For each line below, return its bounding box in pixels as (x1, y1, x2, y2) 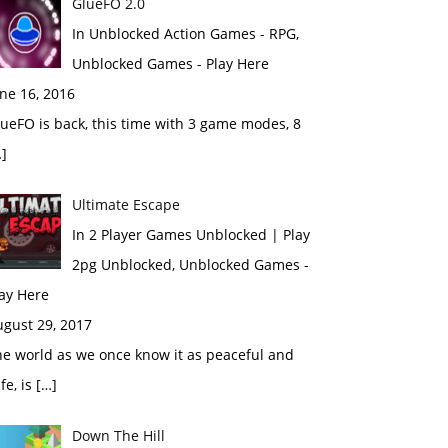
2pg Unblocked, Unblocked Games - (71, 255, 309, 274)
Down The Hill (71, 426, 165, 445)
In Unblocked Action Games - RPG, (71, 24, 299, 43)
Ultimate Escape (71, 195, 180, 214)
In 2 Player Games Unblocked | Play (71, 225, 310, 244)
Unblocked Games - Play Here (71, 54, 269, 73)
